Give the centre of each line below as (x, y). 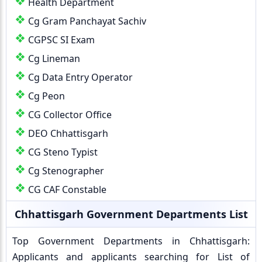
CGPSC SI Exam (61, 40)
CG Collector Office (70, 115)
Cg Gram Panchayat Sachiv (87, 21)
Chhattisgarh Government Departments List (131, 214)
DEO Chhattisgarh (68, 133)
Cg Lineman (54, 58)
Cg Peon (46, 96)
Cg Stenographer (66, 171)
